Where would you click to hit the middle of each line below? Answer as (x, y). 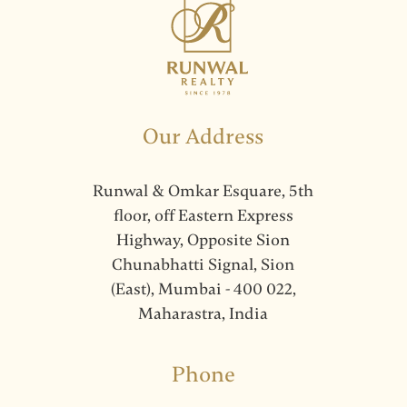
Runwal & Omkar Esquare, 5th (203, 190)
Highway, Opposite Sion (203, 239)
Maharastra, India (203, 313)
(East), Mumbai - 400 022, (203, 288)
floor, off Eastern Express (203, 215)
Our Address (203, 136)
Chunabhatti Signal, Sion (203, 264)
